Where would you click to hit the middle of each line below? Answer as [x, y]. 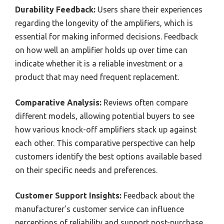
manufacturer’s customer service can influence [99, 209]
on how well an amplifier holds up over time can [101, 50]
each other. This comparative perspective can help [105, 143]
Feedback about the [158, 196]
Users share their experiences [149, 10]
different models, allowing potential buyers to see [105, 116]
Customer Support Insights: [68, 196]
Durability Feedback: [55, 10]
